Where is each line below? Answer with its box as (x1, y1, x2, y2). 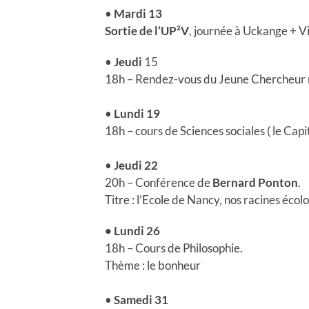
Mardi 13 (114, 6, 162, 21)
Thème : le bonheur (105, 257, 201, 272)
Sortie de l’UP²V (105, 23, 189, 38)
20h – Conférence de (105, 175, 212, 190)
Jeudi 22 (114, 157, 158, 172)
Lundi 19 (114, 106, 160, 121)
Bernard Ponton (212, 175, 298, 190)
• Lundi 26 (105, 223, 160, 238)
